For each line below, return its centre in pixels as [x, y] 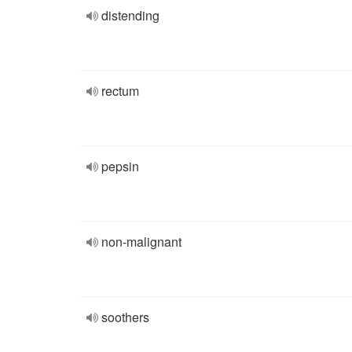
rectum [120, 91]
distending [130, 15]
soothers [125, 317]
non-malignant [141, 242]
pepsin [120, 166]
